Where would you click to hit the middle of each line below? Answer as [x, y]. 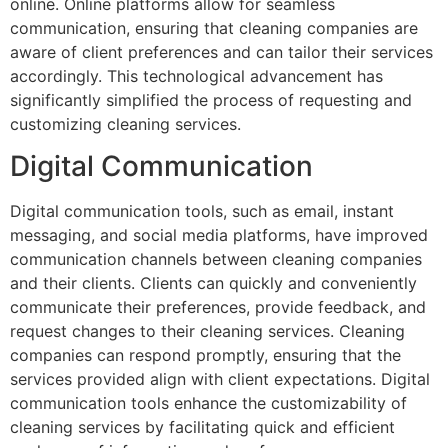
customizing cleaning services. [125, 124]
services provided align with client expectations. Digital [220, 379]
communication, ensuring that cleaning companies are [214, 28]
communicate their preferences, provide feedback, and [218, 307]
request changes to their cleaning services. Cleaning [207, 331]
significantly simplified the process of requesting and [211, 100]
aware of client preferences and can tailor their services [221, 52]
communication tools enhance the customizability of [208, 403]
